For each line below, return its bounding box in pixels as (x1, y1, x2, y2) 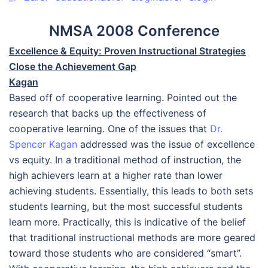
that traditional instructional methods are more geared (9, 232, 255, 243)
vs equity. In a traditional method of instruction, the (9, 154, 241, 166)
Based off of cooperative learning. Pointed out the (9, 92, 237, 103)
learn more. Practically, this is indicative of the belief (9, 216, 246, 228)
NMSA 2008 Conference (48, 22, 220, 39)
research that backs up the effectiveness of (9, 107, 206, 119)
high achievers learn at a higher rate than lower (9, 169, 223, 181)
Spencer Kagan (9, 138, 77, 150)
